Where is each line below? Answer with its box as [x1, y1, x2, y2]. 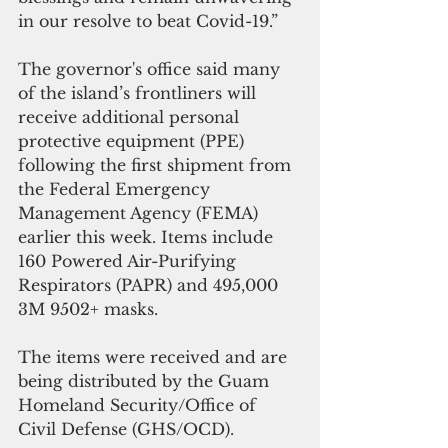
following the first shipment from [18, 154, 296, 175]
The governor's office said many [18, 58, 285, 79]
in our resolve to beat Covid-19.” [18, 10, 283, 31]
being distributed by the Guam [18, 370, 274, 391]
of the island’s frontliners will [18, 82, 261, 103]
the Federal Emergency [18, 178, 215, 199]
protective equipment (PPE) [18, 130, 249, 151]
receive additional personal [18, 106, 244, 127]
